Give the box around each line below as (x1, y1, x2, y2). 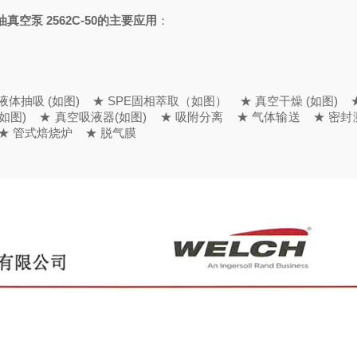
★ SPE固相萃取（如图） (80, 94, 228, 108)
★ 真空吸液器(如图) (25, 110, 147, 124)
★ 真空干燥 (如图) (227, 94, 339, 108)
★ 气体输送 (223, 110, 300, 124)
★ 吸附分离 (147, 110, 224, 124)
